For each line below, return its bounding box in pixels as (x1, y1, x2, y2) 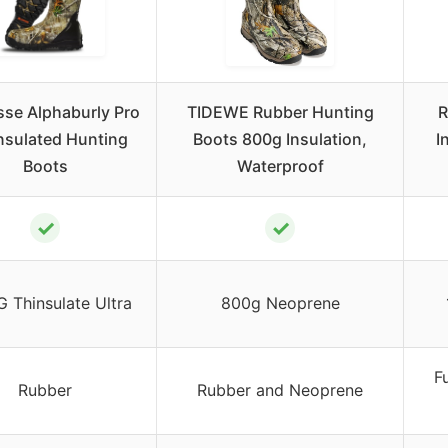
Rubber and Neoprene (197, 379, 363, 400)
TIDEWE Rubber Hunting (186, 101, 374, 122)
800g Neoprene (220, 292, 340, 313)
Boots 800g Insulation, (193, 128, 367, 149)
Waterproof (236, 155, 324, 176)
